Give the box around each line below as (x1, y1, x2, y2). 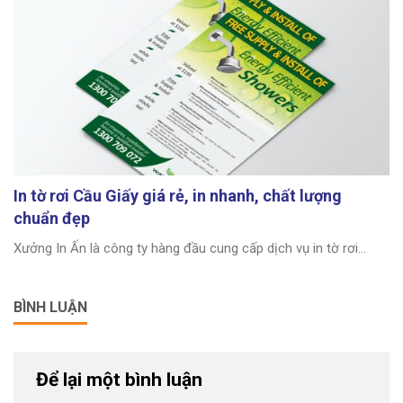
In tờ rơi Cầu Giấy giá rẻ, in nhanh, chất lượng (13, 186, 342, 206)
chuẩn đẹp (13, 209, 90, 228)
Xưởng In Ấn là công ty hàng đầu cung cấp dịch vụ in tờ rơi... (13, 240, 366, 257)
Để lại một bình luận (36, 369, 207, 391)
